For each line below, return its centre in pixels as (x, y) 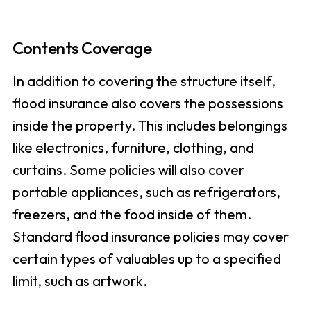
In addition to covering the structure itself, (144, 81)
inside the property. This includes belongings (150, 126)
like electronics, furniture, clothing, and (133, 148)
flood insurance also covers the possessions (148, 103)
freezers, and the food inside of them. (132, 215)
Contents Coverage (82, 48)
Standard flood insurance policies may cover (150, 237)
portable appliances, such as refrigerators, (146, 192)
